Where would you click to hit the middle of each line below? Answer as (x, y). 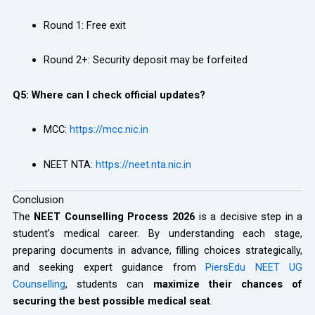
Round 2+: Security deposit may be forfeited (145, 60)
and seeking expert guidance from (109, 268)
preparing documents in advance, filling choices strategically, (157, 251)
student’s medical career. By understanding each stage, (157, 234)
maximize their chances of (228, 284)
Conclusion (38, 200)
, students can (109, 284)
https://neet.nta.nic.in (143, 164)
